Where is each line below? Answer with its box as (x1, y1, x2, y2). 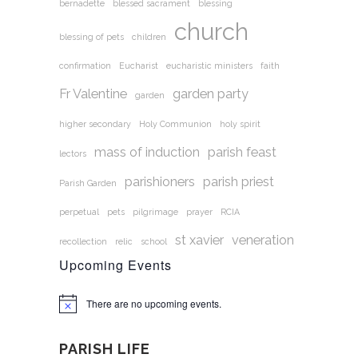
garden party (173, 86, 249, 101)
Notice (58, 301, 86, 316)
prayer (186, 206, 213, 217)
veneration (232, 232, 294, 248)
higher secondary (59, 118, 131, 129)
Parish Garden (59, 177, 117, 188)
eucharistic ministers (166, 60, 253, 70)
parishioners (125, 173, 195, 189)
